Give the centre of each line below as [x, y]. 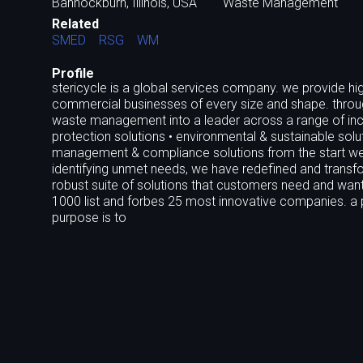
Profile [73, 74]
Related [75, 23]
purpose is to [89, 218]
